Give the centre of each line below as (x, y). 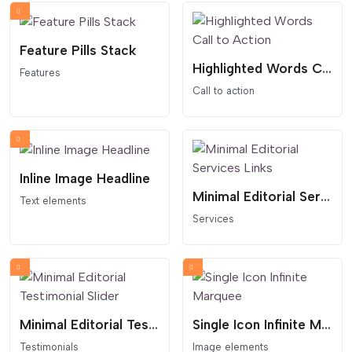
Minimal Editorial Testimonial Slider (153, 325)
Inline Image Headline (85, 179)
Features (40, 72)
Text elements (53, 201)
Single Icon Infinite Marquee (326, 325)
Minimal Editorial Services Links (325, 197)
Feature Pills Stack (78, 50)
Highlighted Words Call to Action (327, 68)
